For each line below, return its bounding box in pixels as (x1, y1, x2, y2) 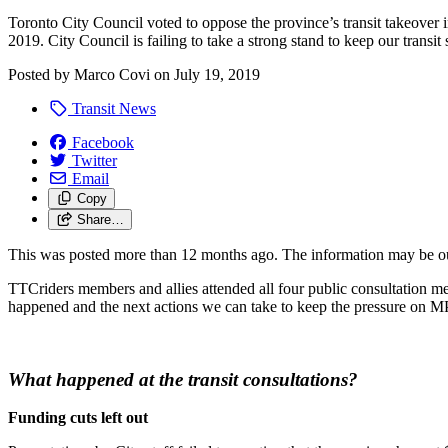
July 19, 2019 (174, 65, 260, 83)
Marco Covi (74, 65, 150, 83)
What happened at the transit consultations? (8, 368, 368, 390)
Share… (76, 211, 124, 227)
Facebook (72, 133, 134, 151)
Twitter (72, 151, 117, 169)
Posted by (8, 65, 74, 83)
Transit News (68, 99, 156, 117)
